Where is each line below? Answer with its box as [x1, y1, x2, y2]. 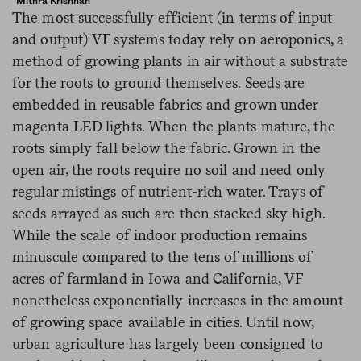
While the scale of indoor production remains [12, 226, 308, 244]
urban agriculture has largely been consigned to [12, 335, 323, 353]
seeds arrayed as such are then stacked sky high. [12, 205, 325, 222]
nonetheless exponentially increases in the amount [12, 292, 343, 309]
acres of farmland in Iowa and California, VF [12, 270, 303, 288]
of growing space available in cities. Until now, [12, 313, 313, 331]
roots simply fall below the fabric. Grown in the [12, 139, 321, 157]
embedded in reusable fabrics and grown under [12, 96, 318, 114]
